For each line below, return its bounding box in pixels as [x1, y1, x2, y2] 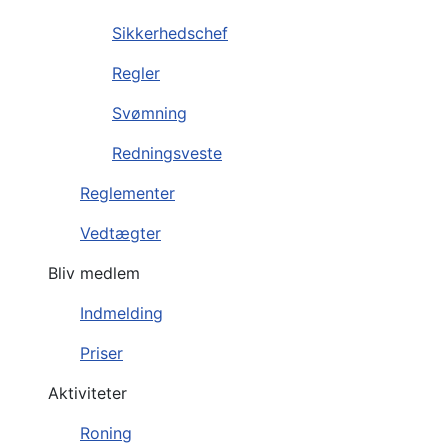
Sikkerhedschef [112, 23, 228, 44]
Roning [80, 423, 132, 444]
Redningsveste [112, 143, 222, 164]
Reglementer [80, 183, 175, 204]
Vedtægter [80, 223, 161, 244]
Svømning [112, 103, 187, 124]
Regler [112, 63, 160, 84]
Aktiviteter [48, 383, 127, 404]
